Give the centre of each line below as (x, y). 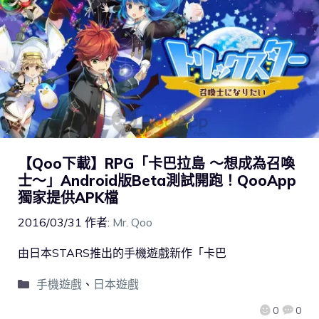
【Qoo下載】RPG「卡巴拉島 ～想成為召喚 (156, 164)
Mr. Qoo (132, 223)
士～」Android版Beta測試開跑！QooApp (157, 181)
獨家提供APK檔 (68, 198)
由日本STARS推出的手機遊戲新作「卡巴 (122, 253)
